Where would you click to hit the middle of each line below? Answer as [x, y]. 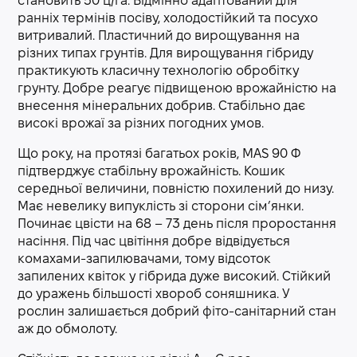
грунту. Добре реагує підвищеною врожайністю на [177, 89]
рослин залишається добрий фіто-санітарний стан [177, 312]
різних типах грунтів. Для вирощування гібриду [165, 54]
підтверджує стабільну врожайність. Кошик [151, 172]
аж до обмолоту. [67, 330]
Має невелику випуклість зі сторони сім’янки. [161, 207]
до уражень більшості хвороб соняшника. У [154, 294]
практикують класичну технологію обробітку [158, 71]
